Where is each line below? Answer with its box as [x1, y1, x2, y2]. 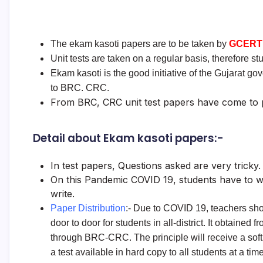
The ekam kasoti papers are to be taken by [50, 39, 229, 49]
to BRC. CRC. [50, 83, 109, 93]
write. [50, 188, 75, 200]
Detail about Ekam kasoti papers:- [33, 130, 224, 146]
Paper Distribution [50, 203, 126, 213]
